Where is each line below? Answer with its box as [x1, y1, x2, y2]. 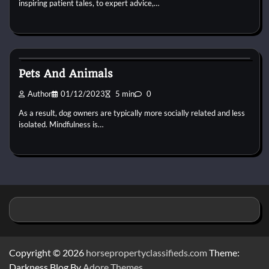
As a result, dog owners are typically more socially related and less [19, 108, 245, 118]
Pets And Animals [19, 67, 113, 80]
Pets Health [30, 41, 77, 50]
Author [28, 89, 52, 99]
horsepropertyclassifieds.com [86, 246, 207, 258]
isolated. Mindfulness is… [19, 119, 103, 130]
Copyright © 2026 [9, 246, 86, 258]
